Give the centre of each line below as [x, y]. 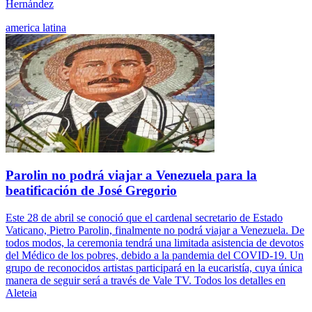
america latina [36, 27]
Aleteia [21, 293]
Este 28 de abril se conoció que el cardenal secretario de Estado [144, 218]
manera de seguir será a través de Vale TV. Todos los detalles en [146, 281]
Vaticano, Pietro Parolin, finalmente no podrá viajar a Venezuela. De [155, 231]
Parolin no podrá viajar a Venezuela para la [131, 175]
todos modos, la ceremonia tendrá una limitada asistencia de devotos [155, 243]
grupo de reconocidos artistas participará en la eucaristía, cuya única [154, 268]
